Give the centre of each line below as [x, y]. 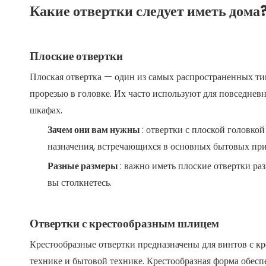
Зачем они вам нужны [95, 130]
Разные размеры [84, 166]
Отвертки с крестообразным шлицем [124, 224]
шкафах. [46, 110]
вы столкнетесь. [80, 183]
